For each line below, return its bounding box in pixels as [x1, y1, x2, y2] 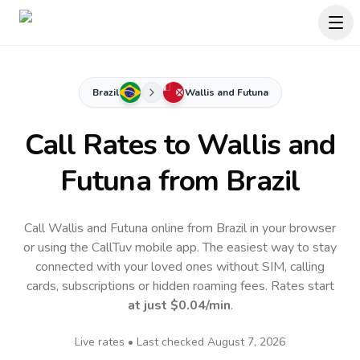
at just [127, 297, 170, 314]
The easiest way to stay [202, 239, 337, 256]
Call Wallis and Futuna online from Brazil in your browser [24, 219, 336, 237]
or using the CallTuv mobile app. [23, 239, 202, 256]
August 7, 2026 [207, 334, 285, 350]
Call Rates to [24, 125, 198, 165]
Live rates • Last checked [75, 334, 207, 350]
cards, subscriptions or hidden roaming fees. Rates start [26, 277, 334, 295]
